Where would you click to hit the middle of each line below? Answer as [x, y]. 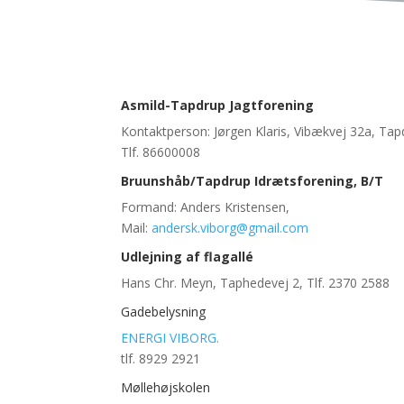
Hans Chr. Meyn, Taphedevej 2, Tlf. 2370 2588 [256, 283]
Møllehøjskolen [166, 388]
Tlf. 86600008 [161, 152]
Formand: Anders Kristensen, [206, 207]
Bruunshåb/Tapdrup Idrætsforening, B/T [252, 181]
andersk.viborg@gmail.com [230, 228]
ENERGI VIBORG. [172, 338]
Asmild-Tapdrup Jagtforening [218, 106]
